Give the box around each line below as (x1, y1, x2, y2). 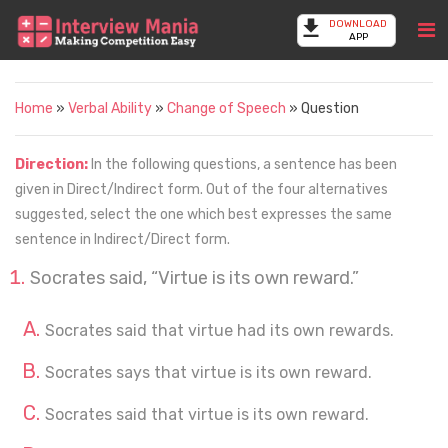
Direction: (15, 156, 91, 173)
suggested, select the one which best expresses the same (15, 206, 392, 223)
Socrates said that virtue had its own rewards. (45, 321, 394, 340)
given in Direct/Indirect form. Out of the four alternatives (15, 181, 388, 198)
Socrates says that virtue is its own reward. (45, 363, 372, 382)
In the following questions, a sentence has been (91, 156, 397, 173)
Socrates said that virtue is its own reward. (45, 405, 369, 424)
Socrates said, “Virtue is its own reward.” (30, 267, 359, 289)
